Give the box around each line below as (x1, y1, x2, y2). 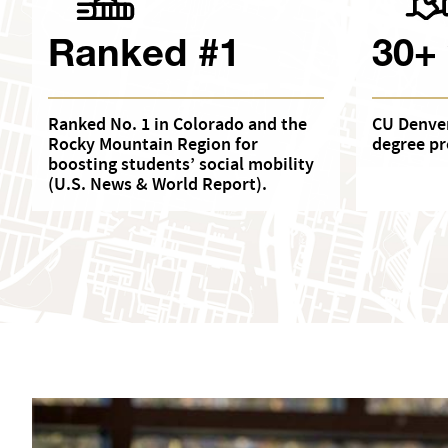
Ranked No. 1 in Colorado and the (48, 113, 308, 137)
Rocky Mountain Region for (48, 133, 259, 157)
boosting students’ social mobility (48, 153, 315, 177)
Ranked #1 (48, 39, 241, 78)
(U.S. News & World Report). (48, 173, 268, 197)
